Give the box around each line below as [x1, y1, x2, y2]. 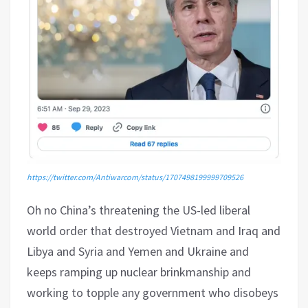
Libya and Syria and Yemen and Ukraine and [27, 243, 249, 259]
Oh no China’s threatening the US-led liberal [27, 201, 250, 218]
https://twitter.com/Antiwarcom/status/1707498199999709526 [27, 171, 243, 182]
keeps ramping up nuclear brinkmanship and [27, 263, 251, 280]
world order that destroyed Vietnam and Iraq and [27, 222, 280, 239]
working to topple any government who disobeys [27, 284, 278, 300]
